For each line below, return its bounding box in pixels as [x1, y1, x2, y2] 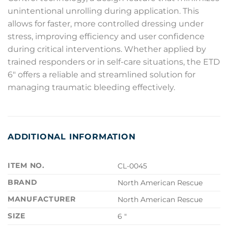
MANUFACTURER [8, 194, 76, 204]
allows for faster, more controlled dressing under [8, 18, 204, 28]
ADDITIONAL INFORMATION [8, 132, 136, 142]
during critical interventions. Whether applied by [8, 44, 206, 54]
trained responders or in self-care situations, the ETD [8, 56, 220, 67]
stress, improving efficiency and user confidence [8, 31, 205, 41]
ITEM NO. [8, 161, 45, 170]
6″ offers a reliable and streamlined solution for [8, 69, 195, 79]
